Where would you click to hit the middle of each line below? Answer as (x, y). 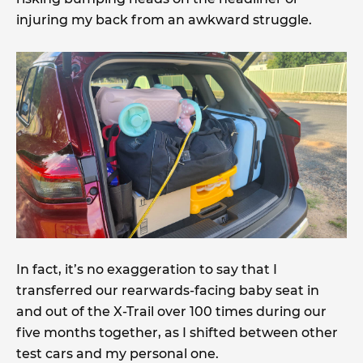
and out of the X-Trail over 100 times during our (171, 311)
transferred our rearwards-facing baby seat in (168, 290)
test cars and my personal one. (117, 353)
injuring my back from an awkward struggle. (164, 20)
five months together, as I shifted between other (177, 332)
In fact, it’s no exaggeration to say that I (147, 269)
